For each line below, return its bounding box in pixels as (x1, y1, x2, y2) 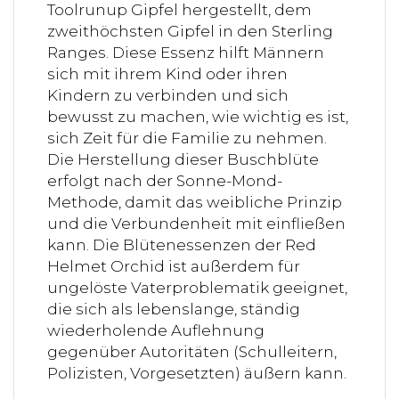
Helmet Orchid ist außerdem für (47, 256, 300, 275)
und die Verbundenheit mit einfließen (47, 214, 346, 232)
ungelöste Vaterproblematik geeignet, (47, 278, 347, 297)
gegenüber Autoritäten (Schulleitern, (47, 342, 337, 361)
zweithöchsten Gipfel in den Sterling (47, 21, 333, 40)
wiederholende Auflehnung (47, 321, 265, 339)
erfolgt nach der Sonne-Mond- (47, 171, 282, 190)
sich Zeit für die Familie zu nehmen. (47, 128, 327, 147)
